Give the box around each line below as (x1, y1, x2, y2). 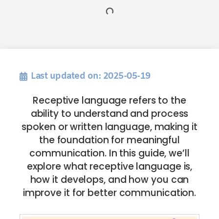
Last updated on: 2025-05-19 (31, 70, 151, 82)
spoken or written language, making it (22, 120, 197, 133)
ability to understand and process (30, 107, 189, 120)
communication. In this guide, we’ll (29, 147, 190, 160)
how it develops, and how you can (30, 173, 189, 186)
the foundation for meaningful (39, 133, 180, 147)
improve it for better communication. (22, 186, 197, 199)
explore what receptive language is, (26, 160, 193, 173)
